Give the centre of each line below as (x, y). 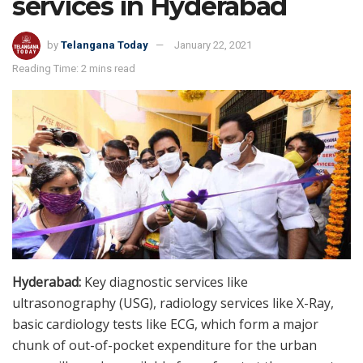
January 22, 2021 (213, 45)
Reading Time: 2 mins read (74, 68)
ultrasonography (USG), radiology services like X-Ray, (173, 303)
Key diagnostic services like (164, 282)
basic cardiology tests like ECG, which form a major (165, 324)
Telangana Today (105, 45)
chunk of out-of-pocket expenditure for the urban (164, 345)
